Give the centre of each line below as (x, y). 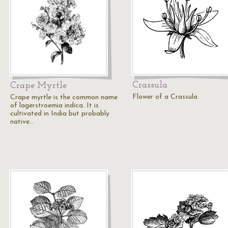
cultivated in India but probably (60, 114)
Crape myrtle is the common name (64, 97)
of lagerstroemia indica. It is (54, 106)
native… (22, 122)
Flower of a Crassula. (166, 97)
